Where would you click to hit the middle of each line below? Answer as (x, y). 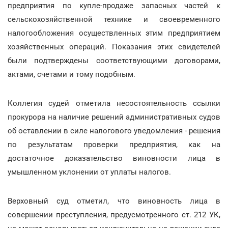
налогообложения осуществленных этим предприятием (114, 33)
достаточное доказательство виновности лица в (114, 158)
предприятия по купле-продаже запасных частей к (114, 6)
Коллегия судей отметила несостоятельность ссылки (114, 103)
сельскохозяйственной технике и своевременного (114, 19)
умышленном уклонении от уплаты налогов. (89, 172)
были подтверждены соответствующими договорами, (114, 61)
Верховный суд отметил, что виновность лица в (114, 201)
